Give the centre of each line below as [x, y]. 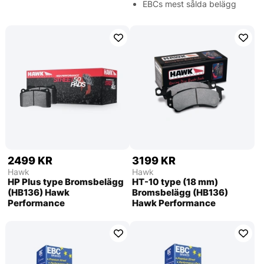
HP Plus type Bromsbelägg [65, 181]
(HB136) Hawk [38, 192]
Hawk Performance [174, 203]
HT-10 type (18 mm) [175, 181]
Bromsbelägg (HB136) [180, 192]
